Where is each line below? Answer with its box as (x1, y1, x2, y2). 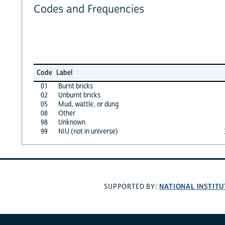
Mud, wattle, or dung (58, 99, 119, 109)
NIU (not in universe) (58, 127, 118, 136)
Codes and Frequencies (33, 3, 144, 17)
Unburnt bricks (58, 90, 100, 100)
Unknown (58, 118, 85, 127)
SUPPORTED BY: (104, 182, 160, 192)
